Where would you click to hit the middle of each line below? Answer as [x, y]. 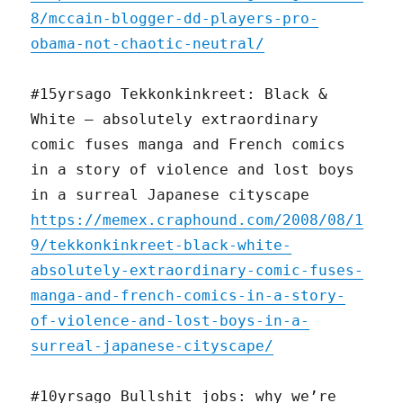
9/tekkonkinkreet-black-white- [161, 246]
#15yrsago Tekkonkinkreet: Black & [179, 94]
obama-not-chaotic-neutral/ [148, 44]
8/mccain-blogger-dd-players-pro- [175, 19]
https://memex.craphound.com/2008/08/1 [197, 220]
